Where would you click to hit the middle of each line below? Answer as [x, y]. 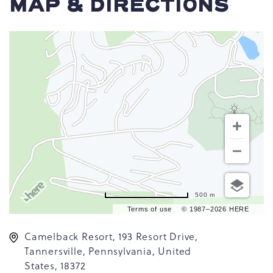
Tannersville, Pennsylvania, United [108, 251]
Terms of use [150, 209]
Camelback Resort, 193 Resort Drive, [111, 237]
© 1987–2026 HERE [215, 209]
